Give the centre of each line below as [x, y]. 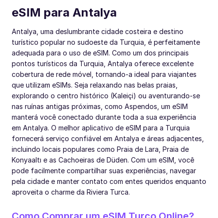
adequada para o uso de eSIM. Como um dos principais [100, 53]
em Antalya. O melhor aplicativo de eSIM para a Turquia [101, 127]
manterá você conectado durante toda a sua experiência [104, 117]
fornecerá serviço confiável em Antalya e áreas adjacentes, [108, 138]
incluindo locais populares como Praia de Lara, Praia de [100, 149]
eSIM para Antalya [64, 12]
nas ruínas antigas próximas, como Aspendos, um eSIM [100, 106]
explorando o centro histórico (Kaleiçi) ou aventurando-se [106, 95]
